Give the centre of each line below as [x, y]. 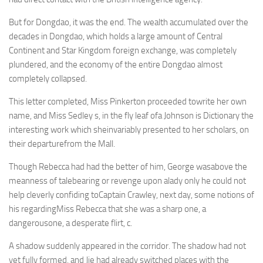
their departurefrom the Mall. [62, 144]
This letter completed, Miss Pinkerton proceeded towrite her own [128, 102]
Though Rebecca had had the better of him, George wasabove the [128, 167]
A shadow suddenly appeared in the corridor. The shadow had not [127, 246]
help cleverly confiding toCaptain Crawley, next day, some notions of [131, 195]
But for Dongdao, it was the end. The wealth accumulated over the [129, 22]
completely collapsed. [48, 79]
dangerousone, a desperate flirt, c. [70, 223]
